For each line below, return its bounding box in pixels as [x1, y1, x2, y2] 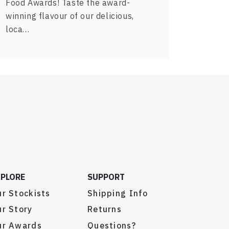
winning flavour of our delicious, [6, 11, 134, 21]
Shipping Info [87, 188, 148, 198]
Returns [87, 204, 122, 215]
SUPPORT [87, 172, 125, 182]
